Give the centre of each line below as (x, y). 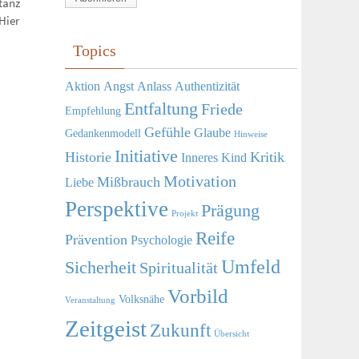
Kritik (267, 157)
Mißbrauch (129, 182)
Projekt (185, 214)
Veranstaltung (90, 300)
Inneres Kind (214, 157)
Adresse (85, 16)
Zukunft (180, 331)
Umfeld (251, 266)
